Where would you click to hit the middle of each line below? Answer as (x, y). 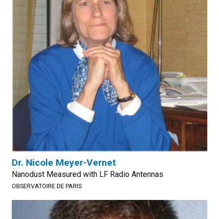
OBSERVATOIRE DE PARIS (47, 186)
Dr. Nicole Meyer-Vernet (64, 163)
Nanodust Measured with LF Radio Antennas (88, 174)
